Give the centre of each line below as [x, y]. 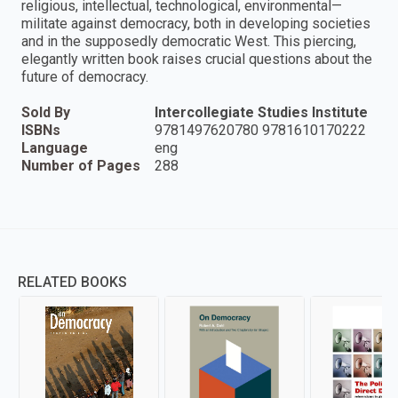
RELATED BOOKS [72, 283]
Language [55, 148]
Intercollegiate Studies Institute [261, 113]
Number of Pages [81, 166]
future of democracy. [85, 77]
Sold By [46, 113]
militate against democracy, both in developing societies [196, 24]
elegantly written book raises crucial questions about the [197, 60]
